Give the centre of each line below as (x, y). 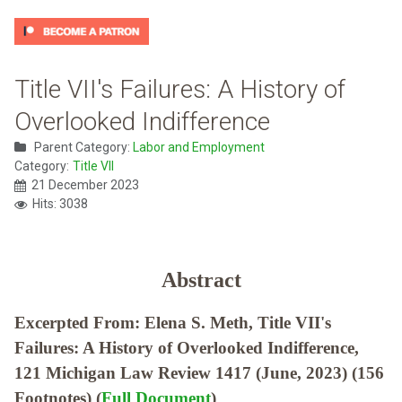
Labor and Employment (199, 148)
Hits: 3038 (60, 204)
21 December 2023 (85, 185)
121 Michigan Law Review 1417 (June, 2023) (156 (199, 373)
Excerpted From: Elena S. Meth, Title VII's (173, 323)
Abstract (201, 280)
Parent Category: (82, 148)
